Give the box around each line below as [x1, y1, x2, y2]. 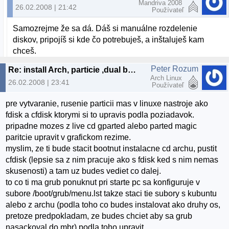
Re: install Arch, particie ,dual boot [128, 65, 136, 74]
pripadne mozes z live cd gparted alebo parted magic [6, 122, 197, 131]
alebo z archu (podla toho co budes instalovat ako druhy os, [6, 200, 221, 210]
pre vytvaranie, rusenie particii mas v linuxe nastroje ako [6, 99, 209, 108]
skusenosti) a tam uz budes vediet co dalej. [6, 167, 162, 176]
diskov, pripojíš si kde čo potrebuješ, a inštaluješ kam [13, 35, 204, 44]
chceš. [13, 46, 37, 55]
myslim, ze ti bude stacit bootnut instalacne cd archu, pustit [6, 144, 217, 153]
